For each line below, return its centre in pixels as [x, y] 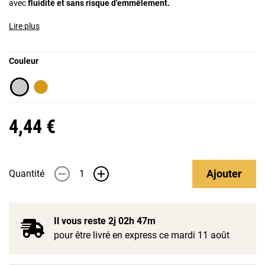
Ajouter [224, 174]
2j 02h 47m [132, 221]
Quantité [27, 174]
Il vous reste [81, 221]
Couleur [24, 61]
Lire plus [24, 26]
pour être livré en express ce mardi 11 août [142, 235]
